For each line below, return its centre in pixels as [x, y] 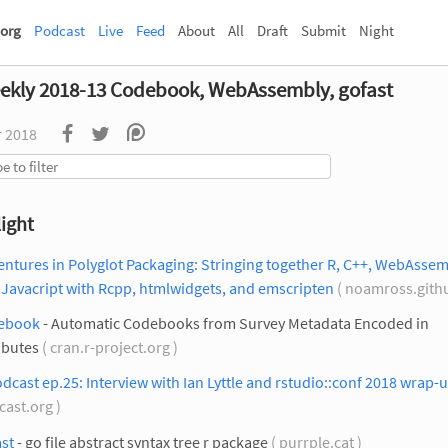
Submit [323, 30]
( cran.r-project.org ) [110, 347]
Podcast [59, 30]
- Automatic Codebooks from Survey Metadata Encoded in [234, 323]
